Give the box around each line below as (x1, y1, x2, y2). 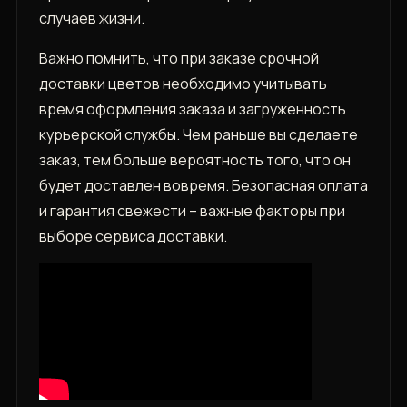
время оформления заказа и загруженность (38, 99, 346, 120)
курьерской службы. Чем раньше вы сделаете (38, 124, 358, 145)
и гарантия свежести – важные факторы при (38, 201, 345, 222)
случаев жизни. (38, 8, 144, 29)
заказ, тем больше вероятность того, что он (38, 150, 351, 171)
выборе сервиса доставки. (38, 226, 227, 247)
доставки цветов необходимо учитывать (38, 74, 327, 94)
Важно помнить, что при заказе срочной (38, 48, 319, 69)
